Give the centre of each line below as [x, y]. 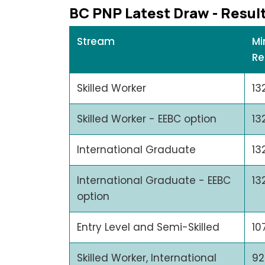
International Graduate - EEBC [154, 180]
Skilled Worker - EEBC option [147, 119]
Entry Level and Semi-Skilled [148, 227]
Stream [96, 41]
